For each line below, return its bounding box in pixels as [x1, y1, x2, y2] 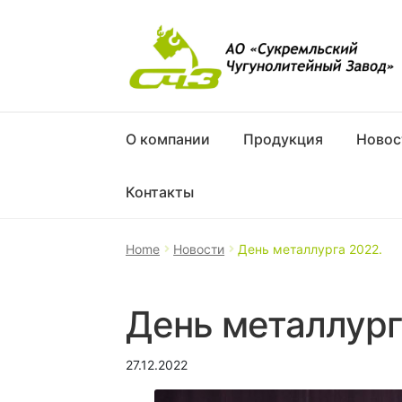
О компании [126, 129, 211, 148]
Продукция [243, 129, 324, 148]
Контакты [126, 182, 195, 201]
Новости [173, 240, 225, 257]
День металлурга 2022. [238, 240, 383, 257]
